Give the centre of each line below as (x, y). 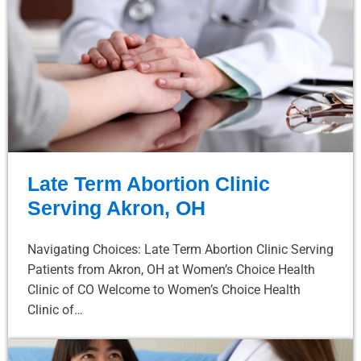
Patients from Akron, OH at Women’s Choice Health (171, 269)
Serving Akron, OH (116, 207)
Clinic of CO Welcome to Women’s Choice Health (164, 289)
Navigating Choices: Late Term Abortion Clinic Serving (180, 249)
